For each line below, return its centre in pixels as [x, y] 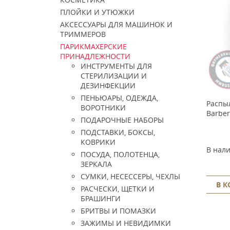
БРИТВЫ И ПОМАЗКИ [118, 211]
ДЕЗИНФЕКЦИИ [108, 85]
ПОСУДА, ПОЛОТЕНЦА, [120, 154]
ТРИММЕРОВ [83, 34]
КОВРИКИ [98, 142]
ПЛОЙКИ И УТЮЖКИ [97, 12]
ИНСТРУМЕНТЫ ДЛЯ [116, 66]
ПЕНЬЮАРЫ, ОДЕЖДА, [119, 98]
